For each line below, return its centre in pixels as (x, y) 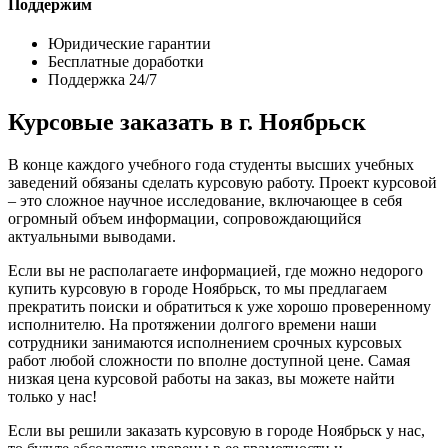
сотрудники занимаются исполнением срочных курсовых (205, 343)
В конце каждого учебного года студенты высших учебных (211, 165)
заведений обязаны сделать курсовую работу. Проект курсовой (222, 183)
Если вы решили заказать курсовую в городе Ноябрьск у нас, (216, 431)
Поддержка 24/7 (102, 80)
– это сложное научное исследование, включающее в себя (205, 201)
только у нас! (52, 397)
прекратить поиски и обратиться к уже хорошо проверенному (219, 307)
